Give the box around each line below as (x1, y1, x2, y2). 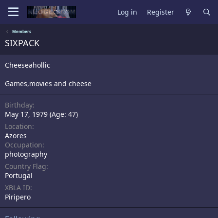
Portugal (5, 171, 33, 180)
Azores (5, 131, 27, 140)
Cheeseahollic (5, 60, 50, 70)
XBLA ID (5, 183, 30, 192)
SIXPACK (5, 37, 39, 49)
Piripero (5, 192, 31, 201)
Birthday (5, 100, 33, 109)
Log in (117, 7, 137, 17)
